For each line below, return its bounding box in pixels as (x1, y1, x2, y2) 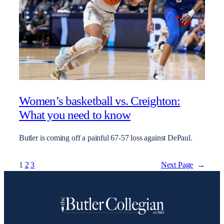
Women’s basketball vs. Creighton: (19, 93, 180, 107)
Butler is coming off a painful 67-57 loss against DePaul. (19, 133, 192, 143)
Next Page (160, 160, 193, 170)
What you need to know (19, 107, 130, 121)
